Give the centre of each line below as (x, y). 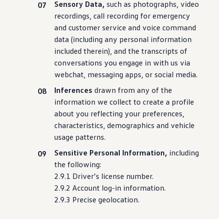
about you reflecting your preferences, (120, 113)
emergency (172, 16)
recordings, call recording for (103, 16)
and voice (143, 27)
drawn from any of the (132, 90)
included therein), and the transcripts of (121, 51)
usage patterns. (80, 137)
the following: (78, 164)
